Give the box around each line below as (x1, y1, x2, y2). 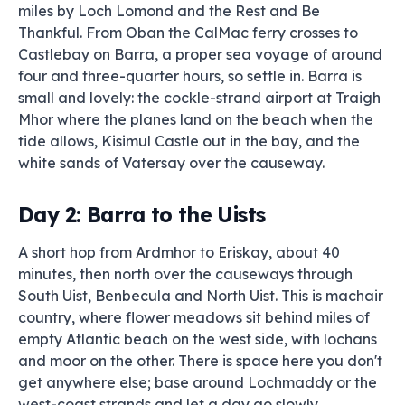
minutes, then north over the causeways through (18, 265, 353, 283)
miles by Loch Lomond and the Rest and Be (18, 2, 320, 20)
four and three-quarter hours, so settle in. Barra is (18, 67, 362, 85)
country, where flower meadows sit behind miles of (18, 308, 370, 326)
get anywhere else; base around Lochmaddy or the (18, 373, 377, 391)
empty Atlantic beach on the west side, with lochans (18, 330, 377, 348)
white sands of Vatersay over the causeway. (18, 154, 325, 172)
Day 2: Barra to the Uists (18, 202, 266, 228)
